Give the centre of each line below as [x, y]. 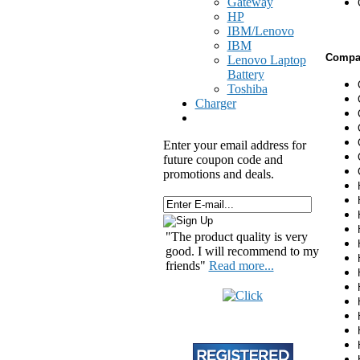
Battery [245, 74]
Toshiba [247, 89]
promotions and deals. [218, 174]
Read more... [241, 266]
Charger [215, 103]
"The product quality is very [236, 237]
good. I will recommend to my [242, 252]
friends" [187, 266]
